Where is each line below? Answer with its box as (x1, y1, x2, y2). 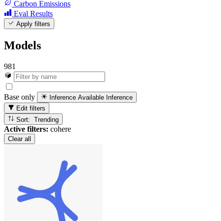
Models (4, 38, 41, 52)
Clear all (8, 135, 31, 143)
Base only (4, 93, 35, 102)
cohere (48, 124, 71, 133)
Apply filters (14, 20, 51, 28)
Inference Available (49, 94, 105, 102)
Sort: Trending (34, 115, 59, 123)
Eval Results (14, 9, 53, 18)
